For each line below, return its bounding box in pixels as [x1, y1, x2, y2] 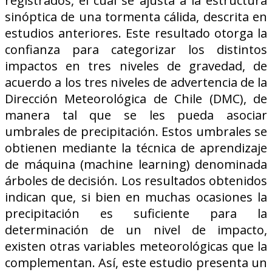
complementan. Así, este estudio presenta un [5, 254, 267, 271]
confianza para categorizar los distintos [5, 41, 267, 58]
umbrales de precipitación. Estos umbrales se [5, 123, 267, 140]
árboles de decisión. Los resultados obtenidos [5, 172, 267, 189]
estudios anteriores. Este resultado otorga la [5, 25, 267, 41]
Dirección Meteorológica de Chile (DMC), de [5, 90, 267, 107]
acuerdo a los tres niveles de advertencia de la [5, 74, 267, 90]
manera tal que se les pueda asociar [5, 107, 267, 123]
